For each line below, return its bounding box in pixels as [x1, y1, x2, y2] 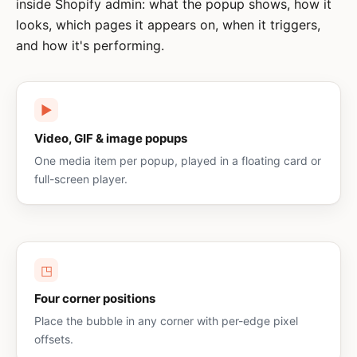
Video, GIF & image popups [34, 131, 187, 146]
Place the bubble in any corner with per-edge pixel [34, 314, 298, 328]
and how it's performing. [16, 37, 164, 53]
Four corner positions [34, 291, 155, 306]
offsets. [34, 332, 73, 346]
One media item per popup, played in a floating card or [34, 154, 321, 167]
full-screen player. [34, 172, 127, 186]
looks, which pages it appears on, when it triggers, [16, 17, 320, 33]
